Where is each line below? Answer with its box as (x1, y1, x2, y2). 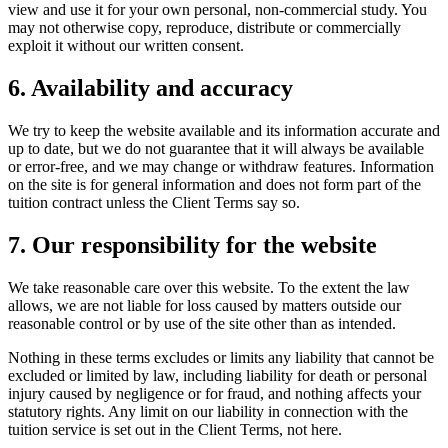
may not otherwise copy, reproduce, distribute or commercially (8, 18, 401, 36)
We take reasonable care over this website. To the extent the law (8, 278, 410, 296)
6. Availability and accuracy (8, 74, 293, 101)
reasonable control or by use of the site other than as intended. (8, 314, 396, 332)
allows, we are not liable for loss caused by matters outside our (8, 296, 401, 314)
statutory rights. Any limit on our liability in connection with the (8, 402, 408, 420)
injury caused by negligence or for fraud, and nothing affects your (8, 384, 421, 402)
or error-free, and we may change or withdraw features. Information (8, 157, 434, 175)
